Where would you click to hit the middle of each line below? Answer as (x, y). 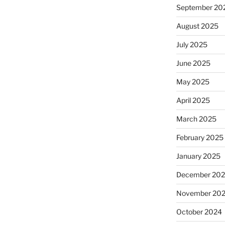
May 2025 (193, 81)
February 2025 (200, 137)
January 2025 (198, 156)
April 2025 (193, 100)
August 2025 (197, 26)
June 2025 (193, 63)
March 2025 (196, 119)
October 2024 (199, 211)
